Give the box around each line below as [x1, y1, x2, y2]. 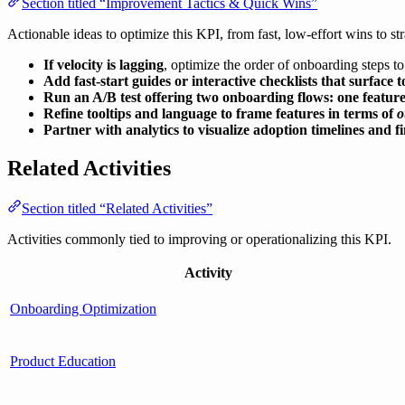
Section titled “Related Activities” [22, 201, 212, 217]
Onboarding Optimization [10, 301, 156, 317]
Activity [184, 265, 232, 281]
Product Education [10, 353, 116, 370]
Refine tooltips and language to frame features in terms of [43, 106, 397, 122]
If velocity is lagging [43, 57, 164, 73]
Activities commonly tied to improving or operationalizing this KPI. [7, 231, 391, 248]
